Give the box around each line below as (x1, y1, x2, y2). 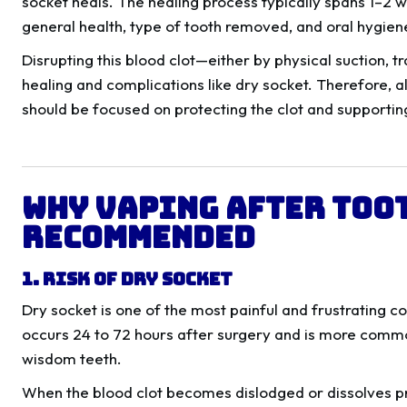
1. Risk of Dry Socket (22, 267, 233, 292)
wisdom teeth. (22, 349, 122, 369)
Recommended (22, 218, 255, 258)
